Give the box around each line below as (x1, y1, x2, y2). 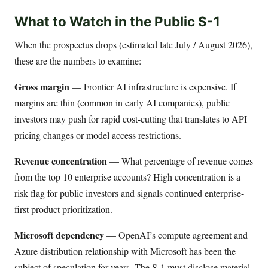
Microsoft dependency (14, 228, 104, 242)
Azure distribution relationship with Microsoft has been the (14, 245, 236, 258)
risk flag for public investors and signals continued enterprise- (14, 187, 244, 200)
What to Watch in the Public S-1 (14, 13, 220, 30)
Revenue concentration (14, 154, 107, 168)
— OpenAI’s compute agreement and (104, 229, 248, 242)
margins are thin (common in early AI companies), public (14, 96, 230, 109)
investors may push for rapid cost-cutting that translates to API (14, 112, 247, 126)
